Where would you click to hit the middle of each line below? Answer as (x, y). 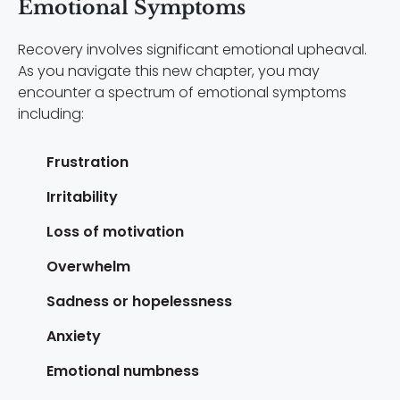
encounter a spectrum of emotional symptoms (182, 92)
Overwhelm (88, 266)
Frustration (87, 162)
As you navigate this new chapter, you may (169, 71)
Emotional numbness (123, 371)
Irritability (82, 196)
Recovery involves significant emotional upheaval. (192, 49)
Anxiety (74, 336)
